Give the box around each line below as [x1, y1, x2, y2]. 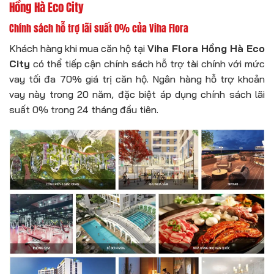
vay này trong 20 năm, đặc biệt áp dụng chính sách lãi [9, 87, 265, 100]
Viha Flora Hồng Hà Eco [147, 42, 265, 54]
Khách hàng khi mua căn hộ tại [9, 42, 147, 54]
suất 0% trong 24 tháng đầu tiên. [9, 103, 158, 116]
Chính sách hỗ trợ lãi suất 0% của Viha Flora [9, 20, 188, 35]
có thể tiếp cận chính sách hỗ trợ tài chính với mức [30, 57, 265, 70]
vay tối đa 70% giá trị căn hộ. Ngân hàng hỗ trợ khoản [9, 72, 265, 85]
